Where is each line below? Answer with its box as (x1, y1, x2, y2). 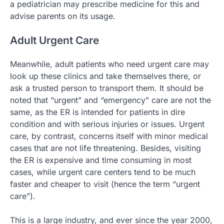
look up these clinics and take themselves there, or (10, 71, 201, 81)
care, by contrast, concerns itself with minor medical (10, 131, 208, 141)
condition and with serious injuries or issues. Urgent (10, 119, 204, 129)
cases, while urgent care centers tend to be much (10, 167, 195, 177)
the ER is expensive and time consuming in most (10, 155, 191, 165)
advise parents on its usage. (10, 10, 115, 21)
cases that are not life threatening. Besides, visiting (10, 143, 201, 153)
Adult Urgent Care (10, 33, 99, 46)
